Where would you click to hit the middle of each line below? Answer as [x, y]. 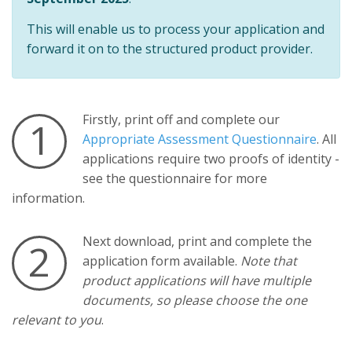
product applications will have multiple [196, 281]
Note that [268, 261]
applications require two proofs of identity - [211, 159]
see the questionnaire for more [174, 179]
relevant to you [57, 320]
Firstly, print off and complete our [181, 120]
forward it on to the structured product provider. [169, 48]
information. [48, 198]
